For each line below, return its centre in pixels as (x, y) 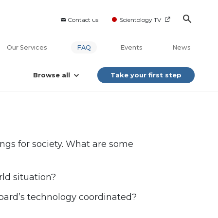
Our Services (27, 48)
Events (132, 48)
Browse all (52, 75)
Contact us (83, 20)
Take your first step (146, 75)
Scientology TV (140, 20)
